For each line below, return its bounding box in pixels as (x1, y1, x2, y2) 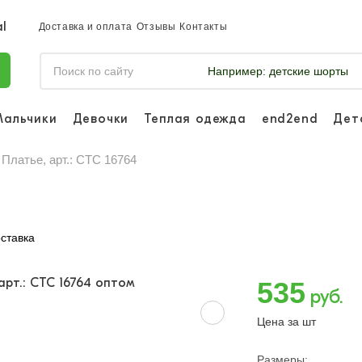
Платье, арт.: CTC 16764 (2, 153, 137, 166)
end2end (261, 111, 318, 126)
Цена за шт (256, 315, 316, 328)
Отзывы (136, 21, 176, 32)
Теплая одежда (144, 111, 246, 126)
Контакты (179, 21, 228, 32)
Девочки (72, 111, 129, 126)
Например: (207, 65, 266, 78)
